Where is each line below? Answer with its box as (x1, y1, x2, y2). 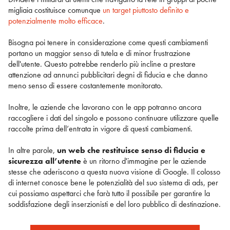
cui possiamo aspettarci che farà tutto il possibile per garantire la (8, 187, 210, 199)
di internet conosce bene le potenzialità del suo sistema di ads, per (8, 177, 218, 188)
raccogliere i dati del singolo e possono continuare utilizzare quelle (8, 112, 219, 123)
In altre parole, (8, 144, 57, 156)
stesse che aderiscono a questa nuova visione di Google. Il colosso (8, 166, 220, 177)
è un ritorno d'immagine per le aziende (81, 155, 206, 166)
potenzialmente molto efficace (8, 15, 103, 26)
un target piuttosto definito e (103, 4, 189, 15)
